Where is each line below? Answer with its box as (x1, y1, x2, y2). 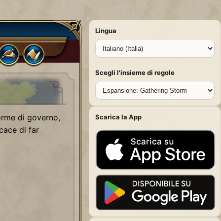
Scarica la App (95, 113, 142, 121)
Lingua (95, 27, 116, 35)
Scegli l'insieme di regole (95, 69, 175, 76)
